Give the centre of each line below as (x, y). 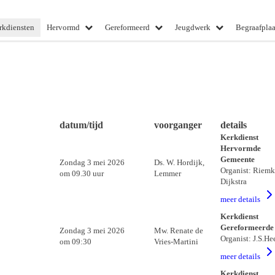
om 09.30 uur (81, 173)
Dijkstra (233, 181)
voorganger (178, 125)
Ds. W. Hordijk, (179, 162)
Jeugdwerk (193, 27)
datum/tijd (81, 125)
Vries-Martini (176, 242)
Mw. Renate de (178, 230)
